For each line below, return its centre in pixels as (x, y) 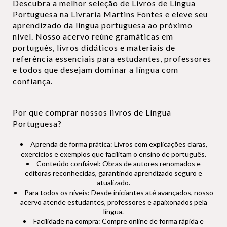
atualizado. (113, 183)
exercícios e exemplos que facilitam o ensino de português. (113, 154)
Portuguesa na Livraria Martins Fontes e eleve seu (110, 14)
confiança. (33, 81)
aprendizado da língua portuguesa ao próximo (103, 25)
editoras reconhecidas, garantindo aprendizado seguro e (113, 173)
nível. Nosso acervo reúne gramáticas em (93, 36)
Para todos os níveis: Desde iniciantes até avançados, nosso (119, 192)
